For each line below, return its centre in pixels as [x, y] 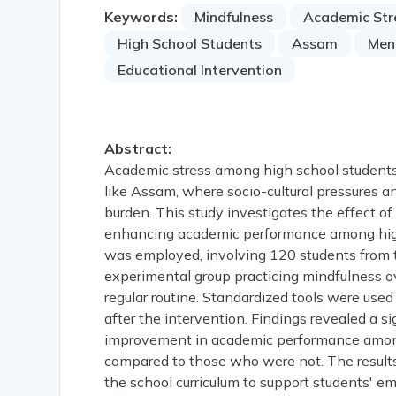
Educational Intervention [200, 70]
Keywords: [141, 17]
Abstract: [138, 149]
